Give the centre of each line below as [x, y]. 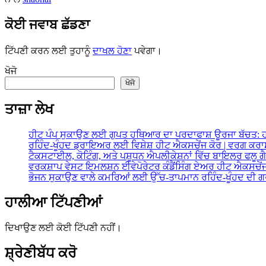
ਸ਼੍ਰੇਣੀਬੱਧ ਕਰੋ [41, 253]
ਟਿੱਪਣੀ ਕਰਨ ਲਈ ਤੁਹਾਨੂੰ [49, 51]
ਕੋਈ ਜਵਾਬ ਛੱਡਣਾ [47, 25]
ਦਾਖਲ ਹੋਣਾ [112, 51]
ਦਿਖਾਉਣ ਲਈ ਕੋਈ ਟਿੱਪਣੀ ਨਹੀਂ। [63, 228]
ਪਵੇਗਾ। [147, 51]
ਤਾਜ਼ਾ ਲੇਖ [29, 110]
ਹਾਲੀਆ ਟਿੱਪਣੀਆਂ [53, 203]
